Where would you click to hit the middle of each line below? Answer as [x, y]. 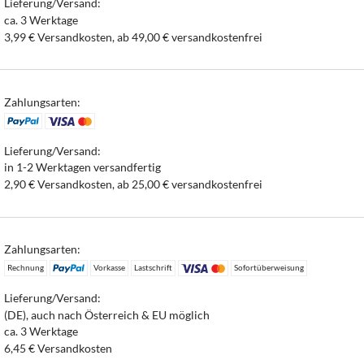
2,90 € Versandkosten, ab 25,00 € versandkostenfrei [134, 184]
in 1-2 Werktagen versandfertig [83, 167]
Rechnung [26, 268]
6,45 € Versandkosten [58, 349]
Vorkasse [109, 268]
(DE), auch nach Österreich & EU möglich [107, 314]
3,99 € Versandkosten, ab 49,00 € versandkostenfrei [134, 37]
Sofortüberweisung [269, 268]
